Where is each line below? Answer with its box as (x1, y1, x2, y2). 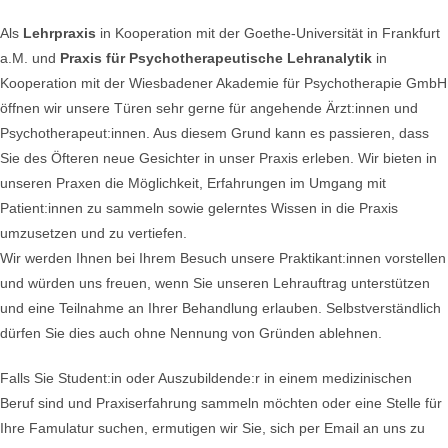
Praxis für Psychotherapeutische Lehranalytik (60, 50, 372, 66)
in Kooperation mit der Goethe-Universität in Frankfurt (96, 25, 440, 41)
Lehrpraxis (23, 25, 96, 41)
